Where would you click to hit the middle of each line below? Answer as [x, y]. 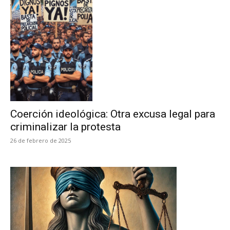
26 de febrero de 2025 [41, 140]
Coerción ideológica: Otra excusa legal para [113, 114]
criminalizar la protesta [65, 127]
